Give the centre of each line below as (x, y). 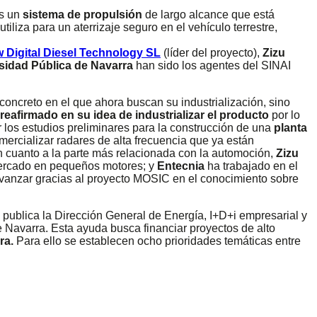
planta (290, 127)
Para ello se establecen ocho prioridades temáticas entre (157, 241)
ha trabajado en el (251, 166)
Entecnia (181, 166)
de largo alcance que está (208, 14)
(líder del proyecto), (212, 52)
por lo (284, 115)
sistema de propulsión (82, 14)
